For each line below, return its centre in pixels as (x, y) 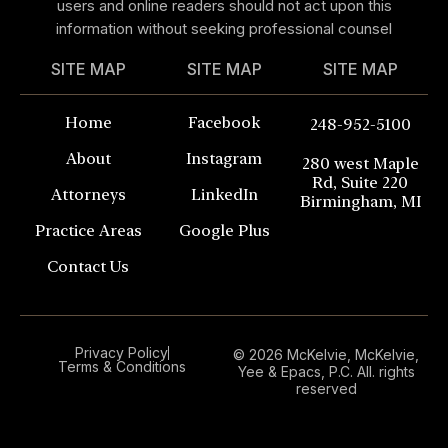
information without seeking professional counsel (224, 29)
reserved (326, 389)
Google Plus (224, 231)
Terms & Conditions (122, 367)
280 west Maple (360, 164)
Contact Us (88, 267)
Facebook (224, 123)
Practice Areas (88, 231)
